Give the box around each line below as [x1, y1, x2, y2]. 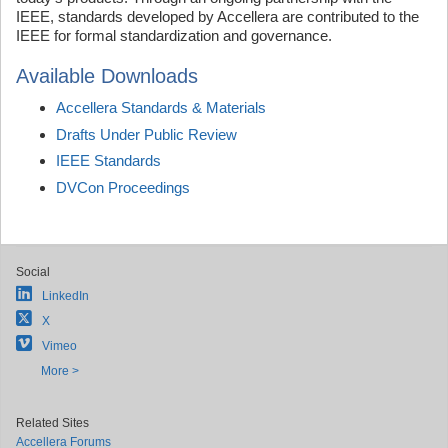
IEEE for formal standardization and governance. [16, 27, 332, 44]
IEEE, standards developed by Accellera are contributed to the [16, 8, 419, 25]
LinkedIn [42, 289, 89, 303]
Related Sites [16, 416, 89, 430]
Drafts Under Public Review [56, 125, 237, 143]
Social [16, 265, 50, 279]
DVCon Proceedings [56, 178, 190, 196]
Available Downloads [16, 65, 198, 87]
